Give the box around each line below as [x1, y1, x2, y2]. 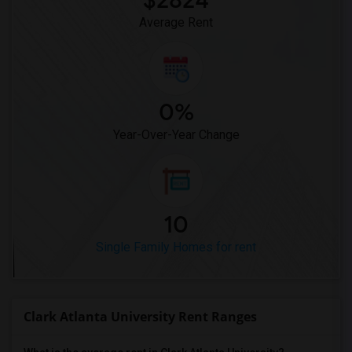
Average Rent [139, 15, 213, 30]
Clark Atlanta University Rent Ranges [24, 308, 257, 325]
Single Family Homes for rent [96, 240, 256, 255]
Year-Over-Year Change [112, 127, 240, 142]
